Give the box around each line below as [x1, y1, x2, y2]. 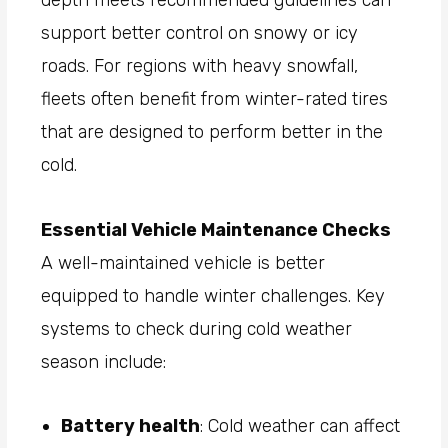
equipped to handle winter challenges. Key [41, 284, 386, 307]
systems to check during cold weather [41, 317, 353, 340]
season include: [41, 350, 167, 373]
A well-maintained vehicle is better [41, 251, 326, 274]
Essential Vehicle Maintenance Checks [41, 218, 392, 241]
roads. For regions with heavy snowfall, [41, 55, 359, 78]
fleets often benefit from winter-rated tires [41, 88, 389, 111]
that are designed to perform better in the [41, 121, 384, 144]
